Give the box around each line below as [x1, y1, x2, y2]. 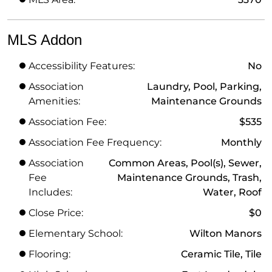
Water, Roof [203, 186, 262, 198]
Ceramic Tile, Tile [181, 248, 262, 260]
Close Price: [29, 206, 83, 219]
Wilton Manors [189, 227, 262, 239]
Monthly [221, 136, 262, 148]
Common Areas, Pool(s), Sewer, [109, 157, 262, 169]
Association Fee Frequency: [29, 136, 161, 148]
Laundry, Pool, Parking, [147, 80, 262, 92]
